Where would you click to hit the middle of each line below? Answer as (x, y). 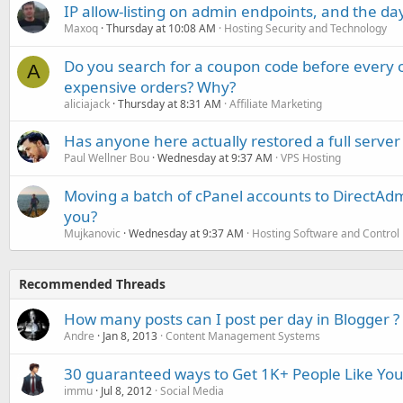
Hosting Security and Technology (305, 28)
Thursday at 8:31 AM (170, 103)
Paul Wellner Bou (107, 157)
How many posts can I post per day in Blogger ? (232, 318)
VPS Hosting (311, 157)
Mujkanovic (92, 233)
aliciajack (87, 103)
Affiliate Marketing (276, 103)
